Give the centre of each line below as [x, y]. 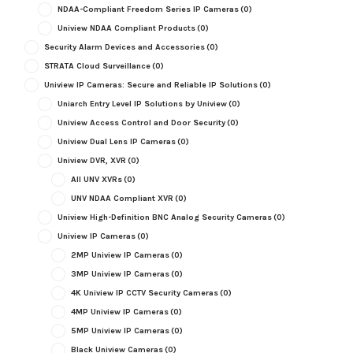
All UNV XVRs [96, 180]
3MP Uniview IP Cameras [120, 274]
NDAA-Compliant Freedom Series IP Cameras [148, 9]
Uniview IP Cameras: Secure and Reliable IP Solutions [150, 85]
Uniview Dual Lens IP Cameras [116, 142]
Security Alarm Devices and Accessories [124, 47]
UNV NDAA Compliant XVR [122, 199]
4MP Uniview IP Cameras [119, 312]
